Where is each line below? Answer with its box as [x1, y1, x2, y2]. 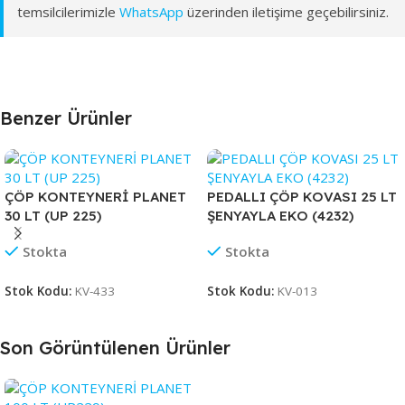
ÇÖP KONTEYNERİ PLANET [5, 187, 186, 205]
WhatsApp [119, 2, 184, 21]
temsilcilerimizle [17, 2, 119, 21]
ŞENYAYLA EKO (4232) [207, 206, 353, 224]
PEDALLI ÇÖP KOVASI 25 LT [207, 187, 397, 205]
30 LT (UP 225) [5, 206, 101, 224]
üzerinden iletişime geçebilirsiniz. [184, 2, 389, 21]
